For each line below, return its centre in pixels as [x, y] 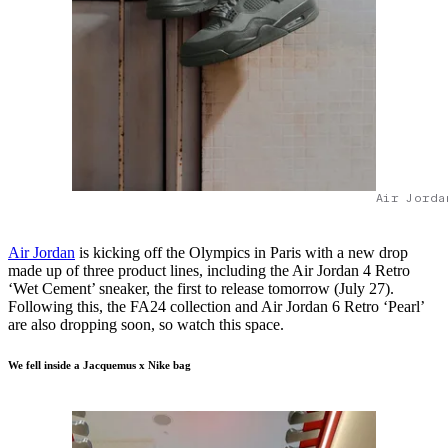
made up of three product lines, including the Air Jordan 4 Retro [209, 271]
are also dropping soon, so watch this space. [146, 325]
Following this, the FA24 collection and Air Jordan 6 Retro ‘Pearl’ [216, 307]
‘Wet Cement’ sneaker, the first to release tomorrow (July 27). [201, 289]
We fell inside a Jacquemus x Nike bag [99, 365]
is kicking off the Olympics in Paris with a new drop [241, 253]
